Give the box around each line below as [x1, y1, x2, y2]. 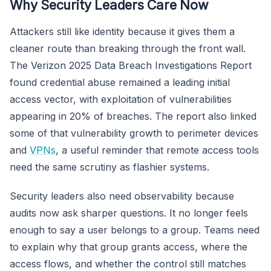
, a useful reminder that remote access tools [56, 143, 259, 156]
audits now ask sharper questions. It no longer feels [10, 206, 248, 219]
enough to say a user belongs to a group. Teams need [10, 223, 260, 236]
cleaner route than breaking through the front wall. [10, 42, 246, 54]
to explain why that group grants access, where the [10, 240, 247, 253]
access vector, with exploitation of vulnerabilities [10, 93, 232, 105]
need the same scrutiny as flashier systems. [10, 160, 209, 173]
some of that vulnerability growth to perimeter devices [10, 126, 258, 139]
